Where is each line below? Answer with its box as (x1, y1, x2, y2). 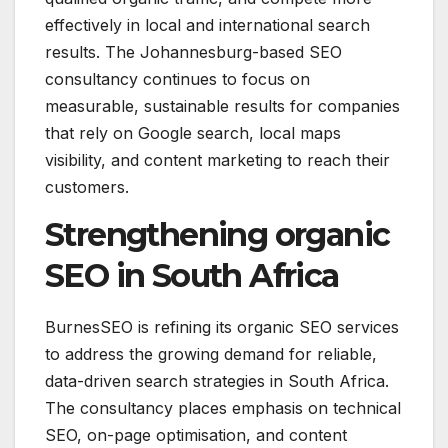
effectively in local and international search (45, 14, 370, 35)
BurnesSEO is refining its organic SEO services (45, 316, 399, 337)
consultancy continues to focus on (45, 68, 310, 89)
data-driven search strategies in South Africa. (45, 370, 389, 391)
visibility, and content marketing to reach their (45, 149, 390, 170)
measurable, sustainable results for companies (45, 95, 400, 116)
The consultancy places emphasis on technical (45, 397, 401, 418)
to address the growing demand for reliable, (45, 343, 377, 364)
